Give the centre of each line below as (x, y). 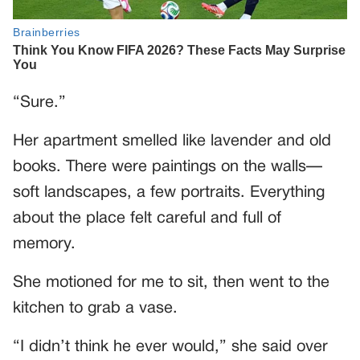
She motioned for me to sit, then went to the (171, 283)
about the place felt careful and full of (147, 219)
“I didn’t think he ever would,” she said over (170, 348)
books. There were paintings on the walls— (168, 168)
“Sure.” (39, 103)
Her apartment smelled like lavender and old (172, 142)
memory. (44, 245)
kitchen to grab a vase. (95, 309)
